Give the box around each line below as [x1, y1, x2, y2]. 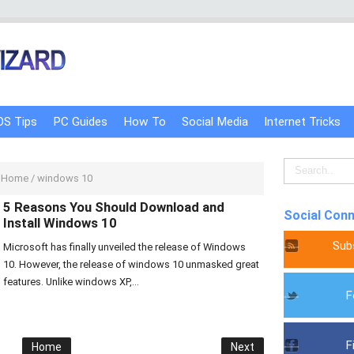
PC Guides [53, 115, 107, 129]
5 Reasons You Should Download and [3, 199, 224, 215]
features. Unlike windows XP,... [3, 276, 139, 288]
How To [123, 115, 166, 129]
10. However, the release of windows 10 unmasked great [3, 258, 259, 270]
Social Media [182, 115, 248, 129]
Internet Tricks [264, 115, 341, 129]
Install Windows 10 [3, 215, 117, 231]
